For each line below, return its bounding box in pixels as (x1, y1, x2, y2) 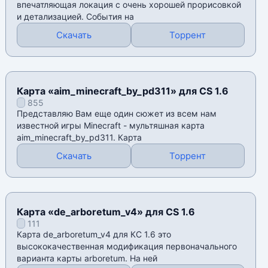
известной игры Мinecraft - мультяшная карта (17, 120, 205, 131)
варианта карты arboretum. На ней (17, 253, 158, 264)
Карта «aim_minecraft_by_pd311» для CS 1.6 (17, 85, 229, 98)
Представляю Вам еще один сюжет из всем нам (17, 108, 217, 119)
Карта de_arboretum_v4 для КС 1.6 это (17, 229, 172, 240)
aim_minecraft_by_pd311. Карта (17, 132, 142, 143)
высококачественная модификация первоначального (17, 241, 237, 252)
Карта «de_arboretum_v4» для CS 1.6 (17, 206, 196, 218)
